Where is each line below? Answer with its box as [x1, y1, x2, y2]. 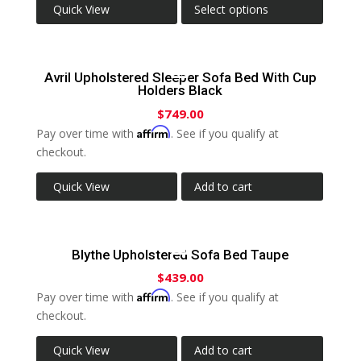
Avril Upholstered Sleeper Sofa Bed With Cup [44, 69, 317, 86]
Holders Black [138, 82, 223, 99]
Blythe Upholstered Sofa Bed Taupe [72, 246, 289, 263]
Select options [194, 2, 269, 18]
